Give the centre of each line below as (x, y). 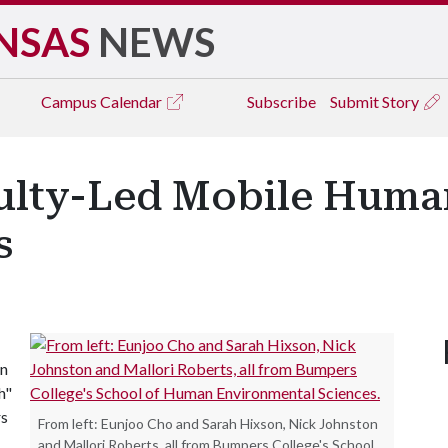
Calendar (132, 101)
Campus (70, 101)
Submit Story (376, 101)
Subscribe (281, 101)
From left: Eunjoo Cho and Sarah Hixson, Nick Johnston (208, 423)
